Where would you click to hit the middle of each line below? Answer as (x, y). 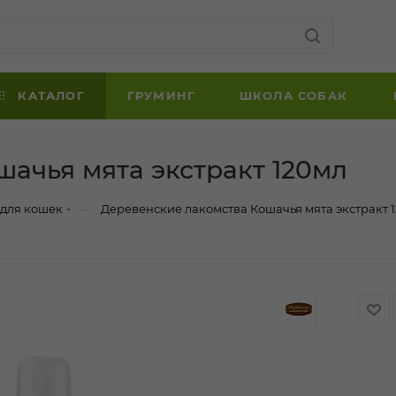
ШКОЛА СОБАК (293, 95)
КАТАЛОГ (49, 95)
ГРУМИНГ (161, 95)
